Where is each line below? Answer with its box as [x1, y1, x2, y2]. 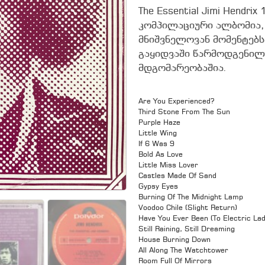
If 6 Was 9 [138, 140, 174, 148]
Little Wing [138, 130, 177, 137]
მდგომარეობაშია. [138, 63, 227, 74]
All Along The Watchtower [138, 247, 228, 254]
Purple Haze [138, 119, 180, 127]
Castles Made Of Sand [138, 172, 216, 180]
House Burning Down [138, 236, 211, 244]
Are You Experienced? [138, 98, 214, 105]
